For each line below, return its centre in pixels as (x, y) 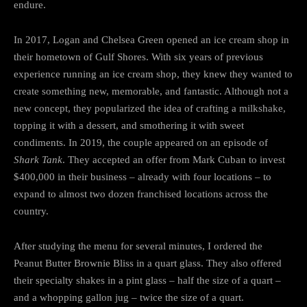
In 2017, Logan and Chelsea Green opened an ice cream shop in (151, 39)
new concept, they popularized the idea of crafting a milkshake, (150, 108)
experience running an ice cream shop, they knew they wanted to (153, 74)
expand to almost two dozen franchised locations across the (141, 194)
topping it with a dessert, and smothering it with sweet (129, 125)
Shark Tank (38, 159)
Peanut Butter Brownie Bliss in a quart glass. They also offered (148, 263)
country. (31, 211)
